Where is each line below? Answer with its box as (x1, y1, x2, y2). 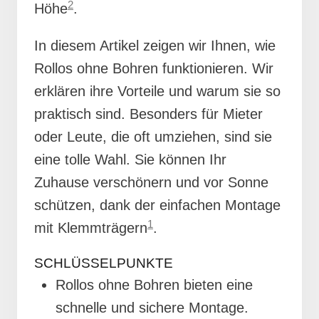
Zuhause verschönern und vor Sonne (34, 174, 268, 191)
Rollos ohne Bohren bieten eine (56, 277, 253, 293)
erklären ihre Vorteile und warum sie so (34, 83, 281, 100)
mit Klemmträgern (34, 220, 147, 236)
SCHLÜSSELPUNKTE (34, 256, 173, 271)
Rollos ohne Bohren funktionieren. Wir (34, 61, 273, 77)
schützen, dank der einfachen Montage (34, 197, 281, 214)
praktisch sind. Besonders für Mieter (34, 106, 263, 122)
